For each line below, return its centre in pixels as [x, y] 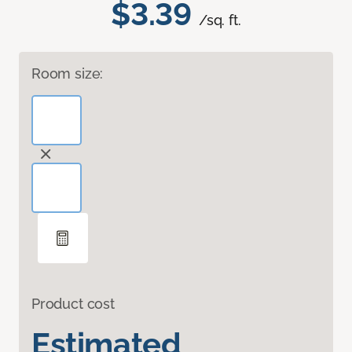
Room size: [68, 74]
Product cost [73, 304]
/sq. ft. [220, 20]
